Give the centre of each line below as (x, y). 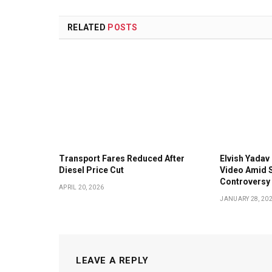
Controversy (245, 181)
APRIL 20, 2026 (82, 187)
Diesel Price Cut (91, 170)
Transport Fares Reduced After (122, 158)
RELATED (88, 28)
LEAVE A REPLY (112, 260)
